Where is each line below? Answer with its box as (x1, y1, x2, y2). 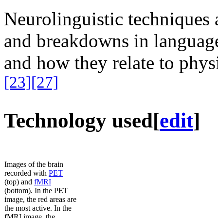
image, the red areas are (4, 195, 76, 203)
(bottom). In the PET (4, 186, 68, 195)
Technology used (4, 109, 153, 132)
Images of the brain (4, 160, 63, 168)
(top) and (4, 177, 34, 186)
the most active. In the (4, 203, 72, 212)
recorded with (4, 168, 49, 177)
